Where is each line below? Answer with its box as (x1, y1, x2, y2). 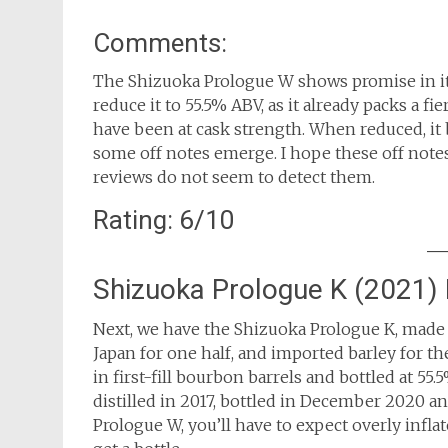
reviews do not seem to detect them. (93, 167, 375, 187)
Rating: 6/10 (93, 205, 235, 235)
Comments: (93, 28, 227, 58)
